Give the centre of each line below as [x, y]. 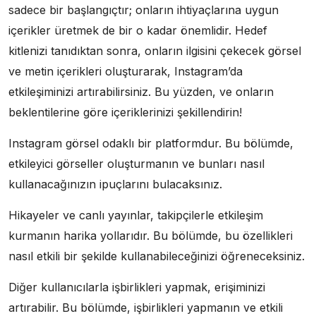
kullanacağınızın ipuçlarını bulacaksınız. [115, 184]
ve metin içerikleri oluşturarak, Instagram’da [126, 71]
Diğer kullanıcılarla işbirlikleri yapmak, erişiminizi [137, 287]
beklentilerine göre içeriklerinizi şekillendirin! [125, 112]
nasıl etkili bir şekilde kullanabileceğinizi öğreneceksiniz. [157, 256]
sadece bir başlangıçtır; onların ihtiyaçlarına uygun [144, 10]
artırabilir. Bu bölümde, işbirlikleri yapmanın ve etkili [146, 307]
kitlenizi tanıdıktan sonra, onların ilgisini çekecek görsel [155, 50]
